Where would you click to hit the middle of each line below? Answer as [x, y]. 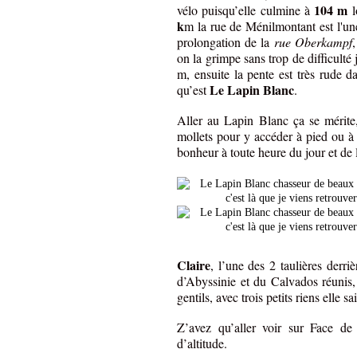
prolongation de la [226, 42]
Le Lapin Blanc [252, 90]
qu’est [193, 90]
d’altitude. [202, 343]
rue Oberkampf [313, 42]
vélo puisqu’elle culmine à [246, 10]
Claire [194, 265]
